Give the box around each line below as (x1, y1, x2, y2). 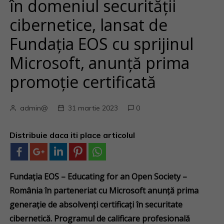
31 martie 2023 (68, 103, 118, 112)
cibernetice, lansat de (9, 14, 168, 35)
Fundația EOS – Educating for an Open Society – (9, 171, 187, 182)
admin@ (20, 103, 48, 112)
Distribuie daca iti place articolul (9, 130, 135, 140)
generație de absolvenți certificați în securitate (9, 199, 183, 210)
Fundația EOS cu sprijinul (9, 33, 194, 54)
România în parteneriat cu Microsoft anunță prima (9, 185, 199, 196)
